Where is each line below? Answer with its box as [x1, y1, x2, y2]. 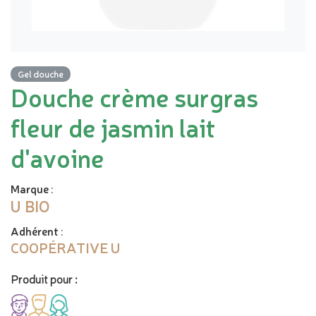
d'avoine [11, 140, 104, 174]
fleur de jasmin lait [11, 110, 216, 144]
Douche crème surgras [11, 80, 258, 114]
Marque [11, 181, 49, 196]
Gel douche [18, 68, 63, 80]
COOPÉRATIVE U [11, 238, 120, 257]
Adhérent [11, 223, 59, 238]
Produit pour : [11, 271, 77, 286]
